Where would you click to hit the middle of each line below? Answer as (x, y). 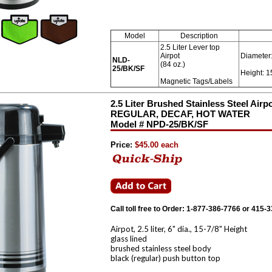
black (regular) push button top (165, 258)
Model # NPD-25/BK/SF (159, 124)
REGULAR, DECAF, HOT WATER (180, 114)
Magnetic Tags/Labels (196, 81)
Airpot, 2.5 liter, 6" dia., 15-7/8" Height (179, 229)
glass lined (129, 239)
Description (199, 36)
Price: (121, 145)
